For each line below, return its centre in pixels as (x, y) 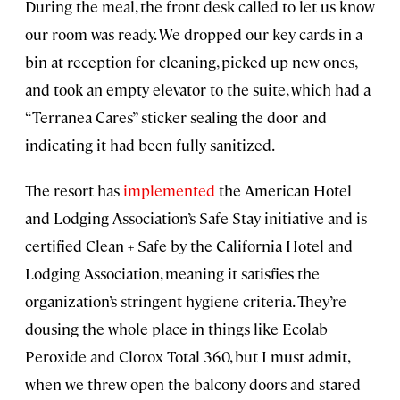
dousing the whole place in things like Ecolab (176, 329)
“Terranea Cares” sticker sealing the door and (176, 117)
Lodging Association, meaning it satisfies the (172, 274)
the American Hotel (283, 191)
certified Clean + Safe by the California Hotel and (189, 246)
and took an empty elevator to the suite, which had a (198, 90)
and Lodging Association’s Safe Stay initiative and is (196, 218)
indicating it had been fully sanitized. (150, 145)
